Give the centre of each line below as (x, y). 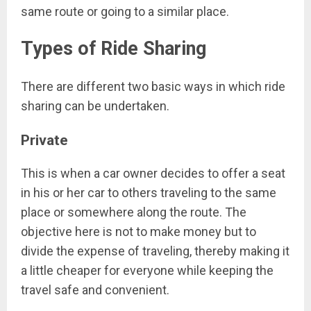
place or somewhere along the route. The (134, 212)
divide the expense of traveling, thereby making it (155, 251)
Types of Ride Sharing (114, 49)
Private (44, 140)
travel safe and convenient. (95, 289)
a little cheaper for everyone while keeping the (147, 270)
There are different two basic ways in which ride (153, 86)
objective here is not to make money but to (138, 231)
